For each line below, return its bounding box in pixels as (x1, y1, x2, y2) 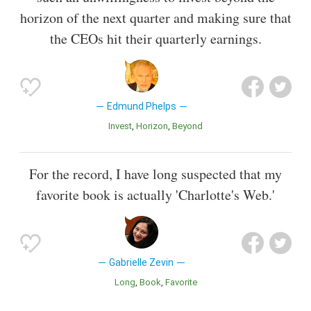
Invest (110, 121, 132, 132)
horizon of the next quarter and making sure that (19, 8, 292, 28)
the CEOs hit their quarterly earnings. (49, 29, 262, 49)
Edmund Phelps (106, 101, 176, 112)
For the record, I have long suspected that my (29, 165, 282, 184)
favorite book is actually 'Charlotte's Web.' (36, 185, 275, 205)
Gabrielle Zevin (109, 257, 174, 269)
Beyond (178, 121, 203, 132)
